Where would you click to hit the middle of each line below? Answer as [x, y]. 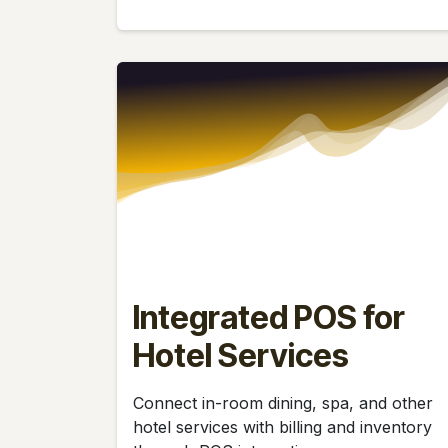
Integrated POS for [269, 317]
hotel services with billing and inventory [282, 426]
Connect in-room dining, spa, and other [283, 402]
